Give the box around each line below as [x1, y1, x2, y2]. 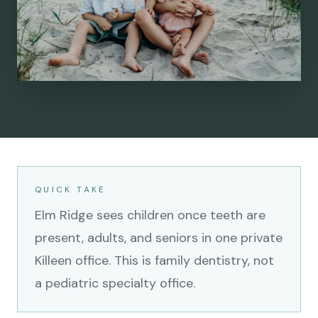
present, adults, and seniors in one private [35, 229, 283, 246]
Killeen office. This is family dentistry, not [35, 251, 274, 269]
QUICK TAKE [35, 183, 106, 195]
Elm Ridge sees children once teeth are [35, 206, 265, 224]
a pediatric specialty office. [35, 274, 195, 292]
